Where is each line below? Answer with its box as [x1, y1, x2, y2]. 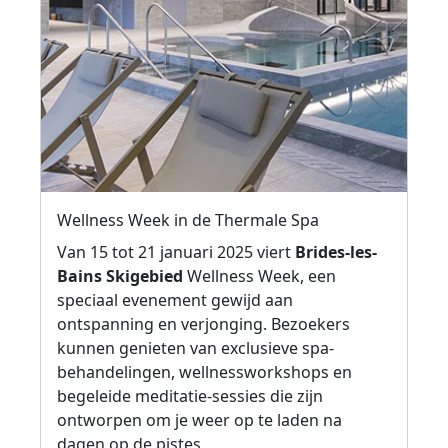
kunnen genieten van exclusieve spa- [57, 337, 334, 360]
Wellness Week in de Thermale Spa [57, 209, 319, 232]
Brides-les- [295, 241, 377, 264]
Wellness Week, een [183, 265, 336, 288]
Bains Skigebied [57, 265, 183, 288]
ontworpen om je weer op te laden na [57, 409, 342, 432]
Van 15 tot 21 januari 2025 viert [57, 241, 295, 264]
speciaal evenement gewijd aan [57, 289, 293, 312]
